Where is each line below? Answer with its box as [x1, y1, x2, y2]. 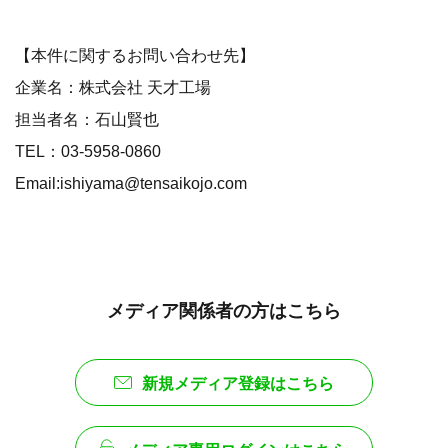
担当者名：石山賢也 [15, 110, 159, 129]
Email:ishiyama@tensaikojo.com [15, 174, 247, 193]
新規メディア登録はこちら [142, 375, 334, 393]
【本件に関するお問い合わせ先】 [15, 46, 255, 65]
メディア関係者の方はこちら [107, 301, 341, 322]
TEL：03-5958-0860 [15, 142, 161, 161]
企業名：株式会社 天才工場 [15, 78, 211, 97]
